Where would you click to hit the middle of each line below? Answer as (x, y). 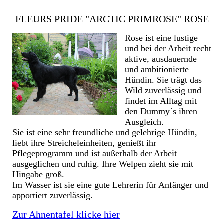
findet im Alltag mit (161, 101)
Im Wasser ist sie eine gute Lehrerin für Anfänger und (110, 185)
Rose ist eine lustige (161, 38)
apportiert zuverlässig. (53, 196)
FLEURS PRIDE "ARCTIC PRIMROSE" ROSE (112, 19)
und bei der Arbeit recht (168, 49)
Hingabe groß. (38, 175)
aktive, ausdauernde (161, 59)
